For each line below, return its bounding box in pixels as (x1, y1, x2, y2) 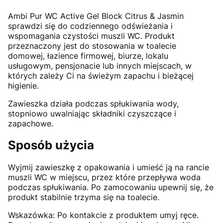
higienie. (8, 80, 39, 91)
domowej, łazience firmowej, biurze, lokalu (8, 50, 168, 61)
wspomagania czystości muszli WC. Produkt (8, 30, 175, 41)
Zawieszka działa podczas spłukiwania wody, (8, 98, 179, 109)
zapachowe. (8, 118, 53, 128)
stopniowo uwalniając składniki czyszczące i (8, 108, 176, 118)
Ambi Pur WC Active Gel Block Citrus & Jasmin (8, 10, 184, 21)
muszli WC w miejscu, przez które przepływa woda (8, 172, 201, 183)
